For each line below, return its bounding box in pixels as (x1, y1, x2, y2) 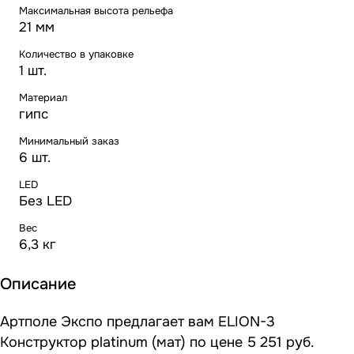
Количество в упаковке (19, 47, 134, 61)
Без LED (19, 192, 72, 209)
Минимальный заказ (19, 134, 119, 148)
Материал (19, 90, 67, 104)
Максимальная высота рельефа (19, 3, 173, 17)
